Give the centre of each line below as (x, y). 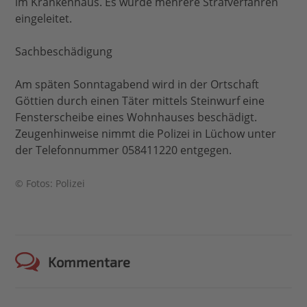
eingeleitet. (44, 19)
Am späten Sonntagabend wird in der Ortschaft (137, 85)
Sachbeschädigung (64, 52)
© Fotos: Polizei (50, 184)
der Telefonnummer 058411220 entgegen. (124, 150)
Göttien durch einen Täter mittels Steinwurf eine (140, 101)
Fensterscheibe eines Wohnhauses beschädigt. (136, 118)
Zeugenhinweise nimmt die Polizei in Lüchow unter (146, 134)
